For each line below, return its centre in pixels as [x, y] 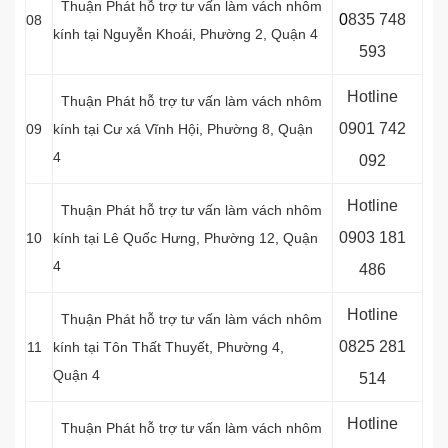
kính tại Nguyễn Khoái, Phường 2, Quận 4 [185, 34]
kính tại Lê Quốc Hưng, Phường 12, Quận [185, 238]
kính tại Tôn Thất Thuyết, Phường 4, [168, 347]
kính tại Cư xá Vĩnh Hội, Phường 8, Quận [183, 129]
